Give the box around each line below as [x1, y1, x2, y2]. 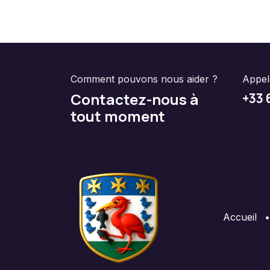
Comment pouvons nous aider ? [71, 72, 218, 85]
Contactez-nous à [71, 89, 199, 109]
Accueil [223, 210, 257, 223]
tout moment [71, 105, 165, 126]
